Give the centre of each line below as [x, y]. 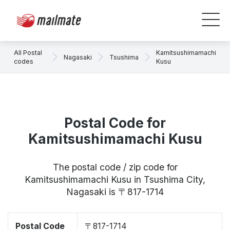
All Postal [28, 53]
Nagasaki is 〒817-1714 [115, 192]
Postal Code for [115, 123]
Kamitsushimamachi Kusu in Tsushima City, [115, 179]
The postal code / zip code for [115, 167]
